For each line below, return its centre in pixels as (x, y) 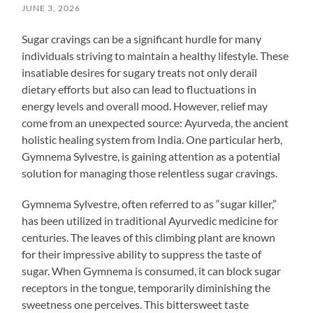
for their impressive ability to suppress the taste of (142, 254)
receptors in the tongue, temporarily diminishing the (146, 287)
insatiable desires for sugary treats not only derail (140, 72)
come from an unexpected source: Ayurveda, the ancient (155, 122)
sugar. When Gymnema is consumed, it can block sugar (152, 270)
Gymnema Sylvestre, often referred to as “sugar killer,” (150, 203)
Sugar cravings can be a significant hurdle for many (142, 38)
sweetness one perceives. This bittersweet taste (136, 304)
